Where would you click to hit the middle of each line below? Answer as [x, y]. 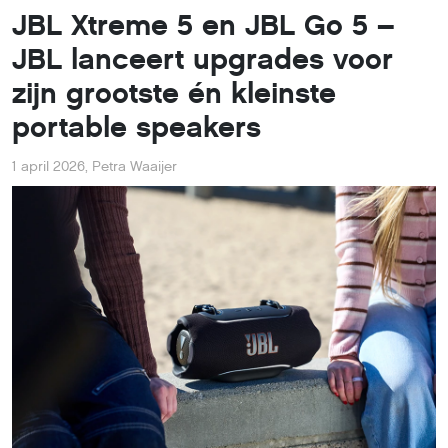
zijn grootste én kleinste [174, 93]
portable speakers [136, 127]
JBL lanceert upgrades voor [202, 59]
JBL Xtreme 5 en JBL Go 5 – [203, 25]
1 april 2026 [48, 166]
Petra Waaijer [134, 166]
